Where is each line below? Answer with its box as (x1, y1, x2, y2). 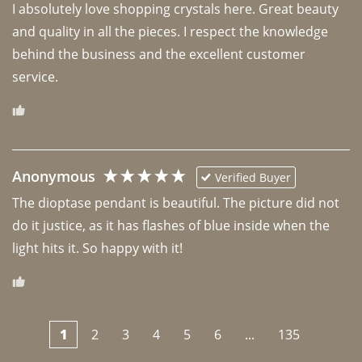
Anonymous (12, 166, 95, 187)
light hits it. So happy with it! (12, 238, 183, 257)
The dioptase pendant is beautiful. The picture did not (12, 193, 339, 212)
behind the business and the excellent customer (12, 44, 305, 63)
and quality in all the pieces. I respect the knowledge (12, 22, 328, 40)
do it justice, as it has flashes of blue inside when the (12, 216, 330, 234)
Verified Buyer (215, 169, 291, 185)
